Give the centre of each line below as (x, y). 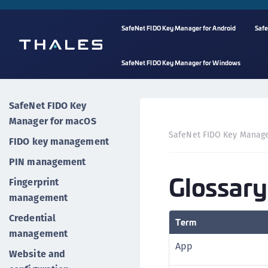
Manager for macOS (53, 121)
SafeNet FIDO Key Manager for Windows (181, 63)
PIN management (48, 162)
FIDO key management (59, 141)
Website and (37, 254)
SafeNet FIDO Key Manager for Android (179, 28)
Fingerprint (34, 182)
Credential (32, 218)
